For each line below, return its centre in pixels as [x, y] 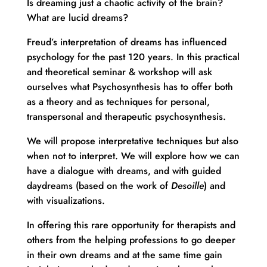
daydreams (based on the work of [99, 185]
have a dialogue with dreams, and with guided [124, 170]
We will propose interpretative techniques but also [132, 141]
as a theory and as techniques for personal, [118, 101]
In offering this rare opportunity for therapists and [131, 225]
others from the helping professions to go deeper [131, 240]
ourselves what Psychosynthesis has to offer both [130, 86]
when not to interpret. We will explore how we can [133, 156]
